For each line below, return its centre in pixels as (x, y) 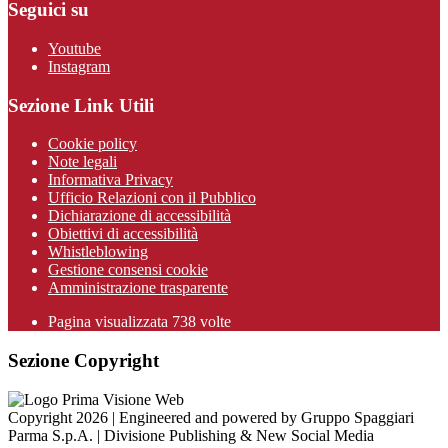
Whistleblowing (98, 252)
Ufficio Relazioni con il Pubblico (152, 198)
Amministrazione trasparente (138, 288)
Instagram (79, 66)
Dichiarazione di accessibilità (139, 216)
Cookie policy (92, 144)
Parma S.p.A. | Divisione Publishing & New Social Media (191, 435)
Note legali (82, 162)
